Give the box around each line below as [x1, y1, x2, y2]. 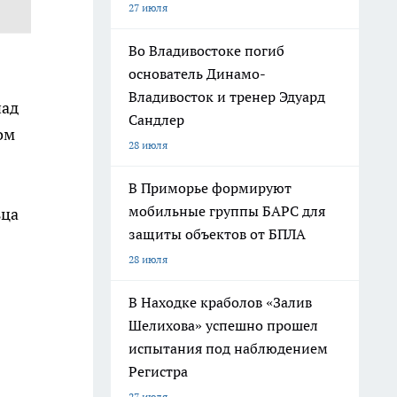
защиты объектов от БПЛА [128, 225, 306, 243]
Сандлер [128, 111, 184, 128]
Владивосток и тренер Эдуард [128, 88, 325, 105]
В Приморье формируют [128, 179, 292, 197]
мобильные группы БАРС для [128, 202, 325, 220]
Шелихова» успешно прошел [128, 316, 318, 334]
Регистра [128, 362, 188, 380]
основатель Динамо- [128, 65, 266, 82]
